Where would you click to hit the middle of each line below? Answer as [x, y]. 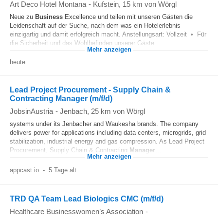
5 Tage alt [62, 170]
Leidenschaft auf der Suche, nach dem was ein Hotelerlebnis [95, 26]
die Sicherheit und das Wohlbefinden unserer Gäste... [85, 43]
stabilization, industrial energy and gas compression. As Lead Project [107, 141]
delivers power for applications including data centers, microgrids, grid [108, 133]
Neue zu [22, 17]
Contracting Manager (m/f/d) [61, 99]
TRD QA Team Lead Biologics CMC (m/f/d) [87, 199]
